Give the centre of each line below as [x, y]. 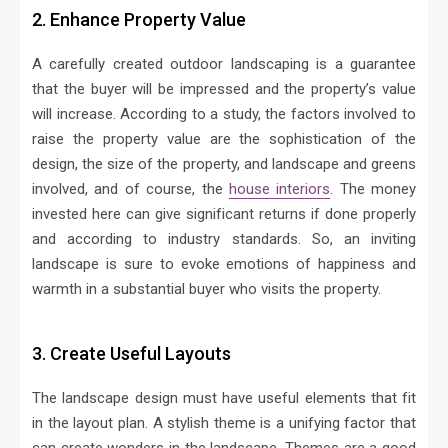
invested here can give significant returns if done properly [224, 214]
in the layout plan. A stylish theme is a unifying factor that [224, 423]
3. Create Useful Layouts [131, 354]
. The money [373, 189]
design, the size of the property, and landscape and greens [224, 164]
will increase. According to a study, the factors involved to [224, 114]
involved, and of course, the [130, 189]
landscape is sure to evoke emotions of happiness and [224, 264]
